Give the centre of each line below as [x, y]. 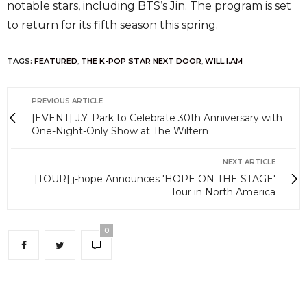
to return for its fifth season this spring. [112, 25]
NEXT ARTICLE [249, 162]
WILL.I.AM [224, 61]
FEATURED [56, 61]
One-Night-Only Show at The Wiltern [120, 131]
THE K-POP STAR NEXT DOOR [141, 61]
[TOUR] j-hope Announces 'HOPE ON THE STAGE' [155, 179]
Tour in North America [223, 192]
